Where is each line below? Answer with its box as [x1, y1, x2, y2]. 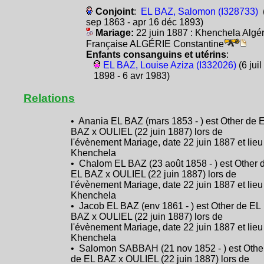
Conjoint [95, 6, 134, 16]
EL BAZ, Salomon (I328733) [140, 6, 258, 16]
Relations [24, 91, 75, 104]
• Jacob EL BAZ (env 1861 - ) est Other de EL [71, 200, 260, 211]
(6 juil [236, 60, 262, 70]
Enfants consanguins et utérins [85, 49, 226, 60]
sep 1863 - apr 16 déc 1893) [85, 16, 203, 27]
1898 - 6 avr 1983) [93, 70, 170, 81]
